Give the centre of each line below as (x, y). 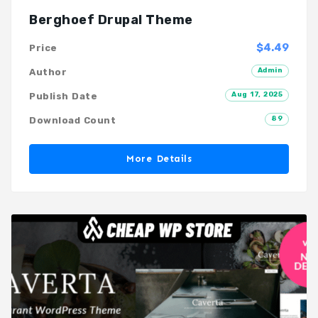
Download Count (72, 121)
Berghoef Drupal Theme (111, 20)
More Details (159, 159)
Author (48, 72)
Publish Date (63, 97)
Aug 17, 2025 (257, 95)
